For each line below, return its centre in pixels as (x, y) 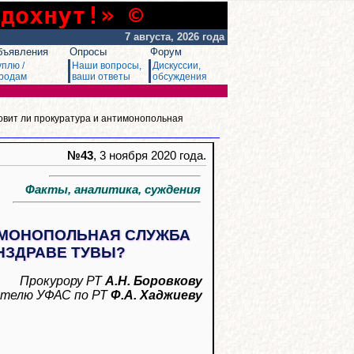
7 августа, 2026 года (176, 37)
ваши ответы (101, 77)
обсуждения (180, 77)
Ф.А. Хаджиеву (156, 295)
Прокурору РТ (62, 281)
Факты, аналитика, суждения (107, 189)
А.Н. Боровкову (154, 281)
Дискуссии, (177, 66)
